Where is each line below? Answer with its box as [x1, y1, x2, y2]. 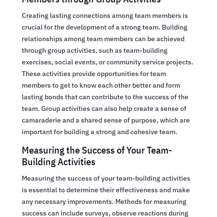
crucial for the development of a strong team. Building [21, 22, 187, 31]
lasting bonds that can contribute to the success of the [21, 92, 188, 101]
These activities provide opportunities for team [21, 69, 166, 78]
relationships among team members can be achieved [21, 34, 185, 43]
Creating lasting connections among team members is [21, 11, 188, 20]
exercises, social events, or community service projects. [21, 57, 193, 66]
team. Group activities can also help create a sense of [21, 104, 186, 113]
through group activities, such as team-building [21, 46, 168, 55]
